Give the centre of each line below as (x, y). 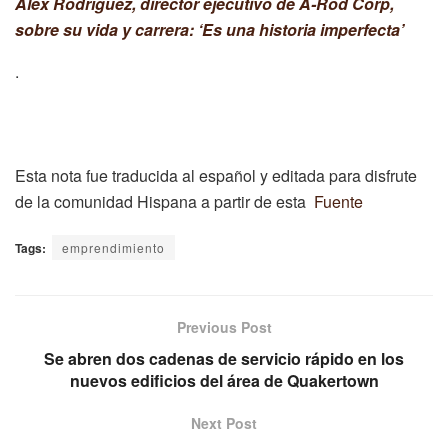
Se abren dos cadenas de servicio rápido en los (224, 358)
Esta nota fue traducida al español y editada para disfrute (216, 175)
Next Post (224, 422)
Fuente (338, 201)
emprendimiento (113, 247)
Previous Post (224, 326)
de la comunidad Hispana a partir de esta (164, 201)
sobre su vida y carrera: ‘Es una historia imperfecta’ (209, 29)
